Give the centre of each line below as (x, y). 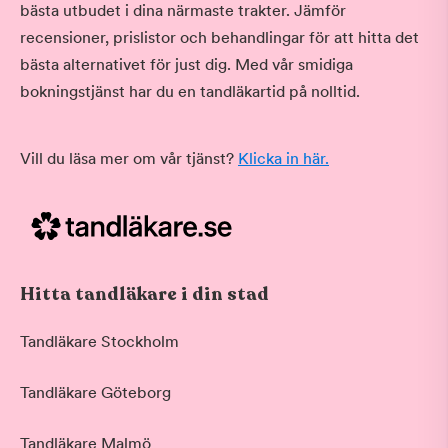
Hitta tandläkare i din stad (144, 294)
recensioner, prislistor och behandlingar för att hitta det (219, 38)
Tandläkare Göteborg (95, 393)
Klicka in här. (283, 159)
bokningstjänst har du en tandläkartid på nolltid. (190, 92)
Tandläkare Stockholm (99, 342)
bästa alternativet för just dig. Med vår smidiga (186, 65)
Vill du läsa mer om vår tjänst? (129, 159)
